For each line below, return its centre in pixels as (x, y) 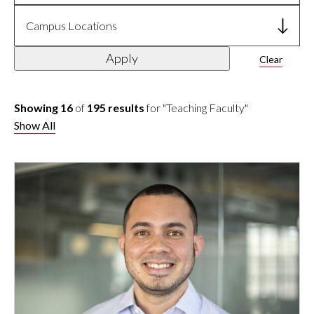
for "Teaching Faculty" (196, 107)
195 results (116, 107)
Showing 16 (43, 107)
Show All (35, 125)
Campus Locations (71, 25)
